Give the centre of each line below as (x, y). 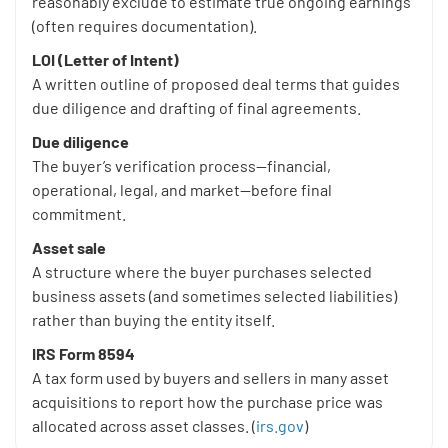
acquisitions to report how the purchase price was (207, 402)
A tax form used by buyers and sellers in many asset (210, 378)
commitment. (79, 214)
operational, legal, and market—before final (182, 190)
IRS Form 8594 (83, 354)
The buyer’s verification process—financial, (181, 166)
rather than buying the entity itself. (153, 320)
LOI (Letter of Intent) (105, 60)
